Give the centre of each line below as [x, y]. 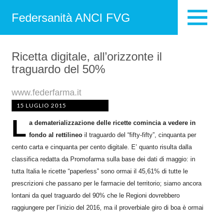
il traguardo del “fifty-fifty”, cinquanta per [140, 135]
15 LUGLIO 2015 [41, 105]
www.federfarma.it [46, 93]
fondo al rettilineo [56, 135]
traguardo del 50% [58, 69]
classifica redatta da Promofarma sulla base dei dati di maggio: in [103, 159]
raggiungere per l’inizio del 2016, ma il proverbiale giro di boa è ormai [108, 208]
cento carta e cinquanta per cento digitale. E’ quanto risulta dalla [102, 147]
